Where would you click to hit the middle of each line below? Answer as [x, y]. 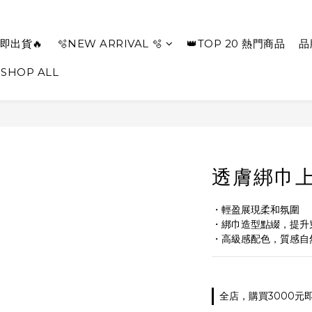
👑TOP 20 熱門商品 [236, 44]
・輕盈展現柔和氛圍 [255, 210]
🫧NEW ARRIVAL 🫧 [110, 44]
